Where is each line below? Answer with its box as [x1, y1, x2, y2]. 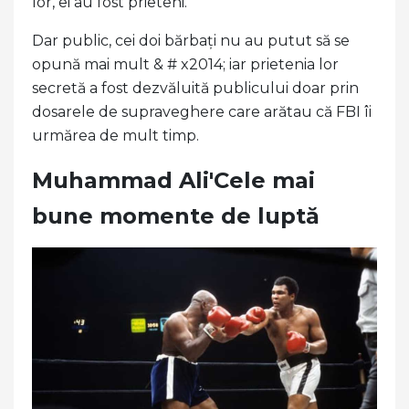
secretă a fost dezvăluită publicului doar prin [32, 79, 359, 98]
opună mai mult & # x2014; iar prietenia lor [32, 56, 339, 74]
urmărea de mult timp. [32, 127, 199, 145]
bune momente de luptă [32, 203, 320, 230]
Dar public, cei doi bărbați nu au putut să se [32, 32, 350, 50]
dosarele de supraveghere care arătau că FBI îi [32, 103, 372, 121]
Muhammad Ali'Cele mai [32, 167, 315, 194]
